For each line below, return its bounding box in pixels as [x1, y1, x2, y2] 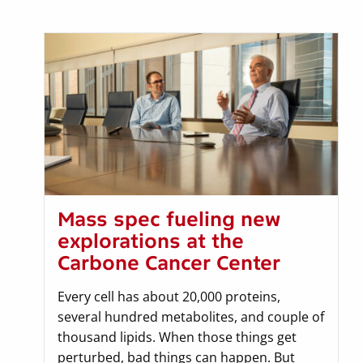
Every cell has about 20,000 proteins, [58, 288, 280, 306]
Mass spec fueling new [58, 207, 280, 232]
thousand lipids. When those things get [58, 328, 297, 347]
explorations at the [58, 229, 244, 254]
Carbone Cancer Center [58, 251, 280, 275]
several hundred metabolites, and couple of [58, 308, 324, 327]
